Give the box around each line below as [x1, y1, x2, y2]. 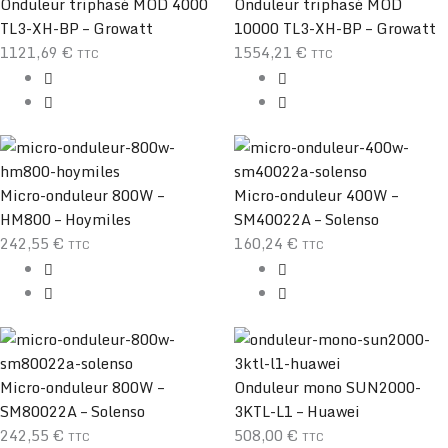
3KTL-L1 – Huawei [234, 399, 360, 424]
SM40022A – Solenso [234, 207, 379, 232]
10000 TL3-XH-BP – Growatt [234, 15, 436, 40]
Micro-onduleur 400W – [234, 183, 398, 208]
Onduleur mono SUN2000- [234, 375, 421, 400]
